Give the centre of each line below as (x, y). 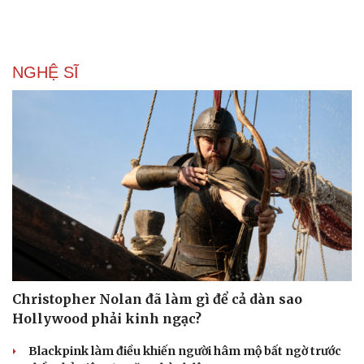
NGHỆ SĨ (45, 72)
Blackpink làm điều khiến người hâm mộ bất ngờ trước (185, 351)
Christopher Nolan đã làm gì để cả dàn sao (157, 299)
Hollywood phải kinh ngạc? (107, 319)
